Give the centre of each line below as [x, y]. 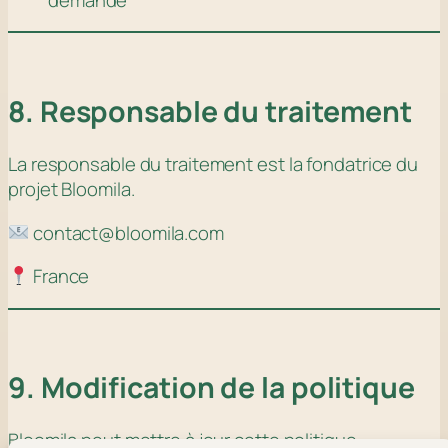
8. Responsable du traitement [210, 112]
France [59, 276]
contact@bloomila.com [126, 232]
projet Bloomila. [71, 189]
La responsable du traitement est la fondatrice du [213, 164]
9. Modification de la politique [211, 388]
